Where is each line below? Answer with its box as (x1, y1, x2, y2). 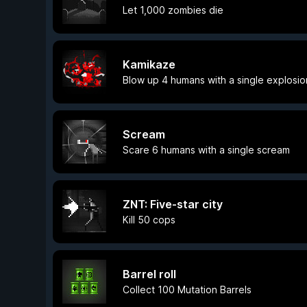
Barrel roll (123, 267, 176, 281)
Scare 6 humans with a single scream (123, 144, 290, 156)
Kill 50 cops (123, 214, 175, 225)
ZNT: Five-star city (123, 197, 223, 211)
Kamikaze (123, 58, 175, 71)
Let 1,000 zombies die (123, 4, 223, 16)
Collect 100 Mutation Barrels (123, 284, 251, 295)
